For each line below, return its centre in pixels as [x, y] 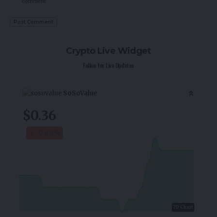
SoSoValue [80, 93]
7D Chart [183, 207]
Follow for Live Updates [108, 65]
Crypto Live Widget [108, 51]
